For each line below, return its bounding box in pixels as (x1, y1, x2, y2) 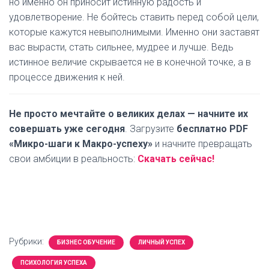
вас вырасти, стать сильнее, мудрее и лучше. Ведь (9, 41, 234, 53)
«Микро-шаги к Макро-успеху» (9, 138, 153, 150)
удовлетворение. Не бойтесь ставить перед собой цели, (9, 11, 259, 23)
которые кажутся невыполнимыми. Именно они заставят (9, 26, 259, 38)
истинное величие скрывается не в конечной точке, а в (9, 56, 251, 68)
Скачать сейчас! (138, 153, 214, 165)
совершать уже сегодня (9, 123, 125, 134)
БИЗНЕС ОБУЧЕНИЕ (57, 239, 115, 246)
